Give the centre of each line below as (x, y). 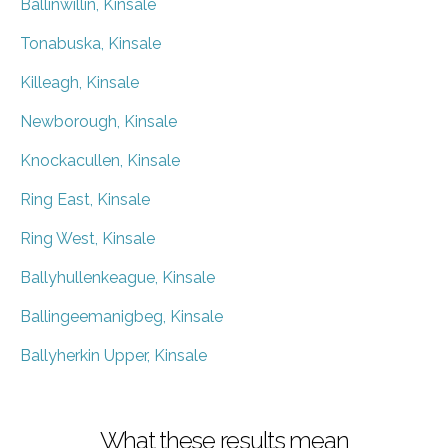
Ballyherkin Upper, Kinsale (113, 355)
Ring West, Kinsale (87, 238)
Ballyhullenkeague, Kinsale (117, 277)
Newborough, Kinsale (98, 121)
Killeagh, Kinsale (79, 82)
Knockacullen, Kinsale (100, 160)
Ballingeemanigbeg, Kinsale (121, 316)
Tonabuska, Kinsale (90, 43)
